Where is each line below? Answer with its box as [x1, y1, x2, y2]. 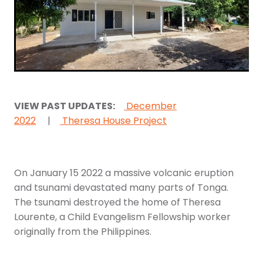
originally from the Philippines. [14, 224, 151, 240]
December [124, 99, 177, 114]
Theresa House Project [60, 113, 167, 129]
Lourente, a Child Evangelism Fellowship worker [14, 210, 231, 225]
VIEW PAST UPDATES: [14, 98, 117, 115]
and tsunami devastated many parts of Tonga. [14, 180, 231, 196]
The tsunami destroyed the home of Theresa [14, 195, 221, 211]
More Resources [25, 20, 89, 33]
